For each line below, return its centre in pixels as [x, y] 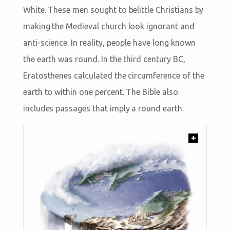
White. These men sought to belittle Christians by [113, 9]
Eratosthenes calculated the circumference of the [113, 75]
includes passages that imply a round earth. [103, 108]
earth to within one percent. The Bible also [100, 92]
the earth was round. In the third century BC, [104, 59]
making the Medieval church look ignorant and [109, 26]
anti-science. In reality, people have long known [109, 42]
